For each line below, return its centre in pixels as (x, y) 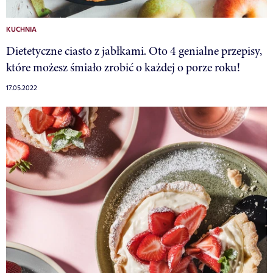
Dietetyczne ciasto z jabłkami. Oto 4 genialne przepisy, (134, 51)
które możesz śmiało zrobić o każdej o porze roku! (123, 67)
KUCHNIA (21, 30)
